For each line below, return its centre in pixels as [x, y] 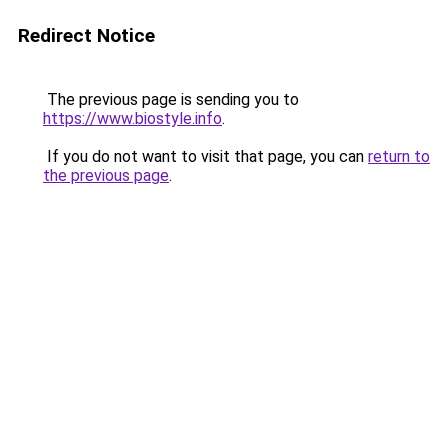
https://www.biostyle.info [132, 118]
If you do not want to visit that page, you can [205, 156]
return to [399, 156]
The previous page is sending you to [171, 99]
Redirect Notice [86, 35]
